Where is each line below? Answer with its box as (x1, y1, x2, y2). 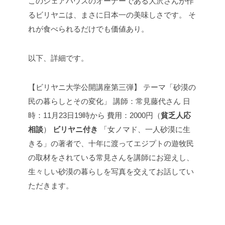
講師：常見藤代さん (111, 97, 181, 105)
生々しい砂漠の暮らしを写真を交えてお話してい (28, 167, 194, 176)
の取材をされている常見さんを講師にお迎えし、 (28, 153, 194, 162)
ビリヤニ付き (53, 125, 98, 134)
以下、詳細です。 (28, 54, 88, 62)
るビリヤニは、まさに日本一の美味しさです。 (28, 11, 186, 19)
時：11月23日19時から (28, 111, 105, 120)
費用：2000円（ (105, 111, 161, 120)
